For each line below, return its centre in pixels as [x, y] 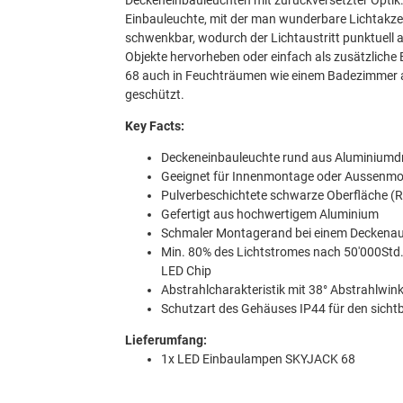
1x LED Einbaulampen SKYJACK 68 [258, 359]
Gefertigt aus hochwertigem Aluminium [270, 215]
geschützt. [156, 95]
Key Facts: [156, 126]
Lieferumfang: [166, 340]
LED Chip [186, 271]
